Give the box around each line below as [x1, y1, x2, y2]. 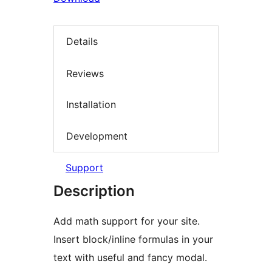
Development [66, 129, 127, 142]
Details [66, 35, 98, 48]
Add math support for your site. [53, 215, 200, 228]
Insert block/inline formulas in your [53, 233, 213, 246]
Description [53, 182, 135, 200]
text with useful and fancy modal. [53, 251, 207, 264]
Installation [66, 98, 116, 111]
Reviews [66, 67, 104, 80]
